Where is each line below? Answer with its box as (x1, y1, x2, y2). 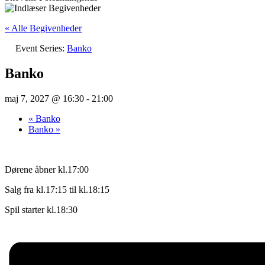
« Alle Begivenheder (5, 23, 82, 33)
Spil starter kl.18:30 (5, 204, 77, 215)
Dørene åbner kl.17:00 (5, 164, 89, 174)
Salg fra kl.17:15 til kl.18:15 (5, 184, 109, 195)
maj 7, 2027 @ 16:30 (5, 93, 84, 104)
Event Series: (15, 43, 67, 53)
